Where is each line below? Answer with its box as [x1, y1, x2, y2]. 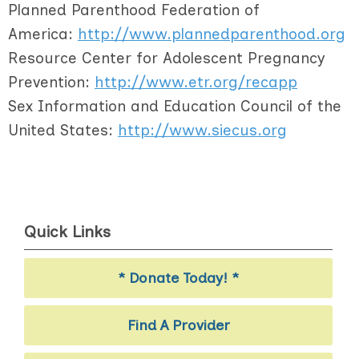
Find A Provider [127, 317, 230, 334]
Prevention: [8, 72, 95, 91]
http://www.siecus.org [118, 120, 287, 139]
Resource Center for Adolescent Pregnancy [8, 48, 325, 67]
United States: [8, 120, 118, 139]
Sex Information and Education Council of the [8, 96, 341, 115]
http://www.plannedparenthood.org [78, 24, 345, 43]
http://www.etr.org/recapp [95, 72, 297, 91]
